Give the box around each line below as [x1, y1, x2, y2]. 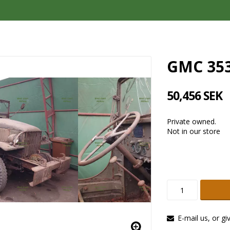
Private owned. [166, 117, 216, 126]
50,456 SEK [166, 87, 222, 104]
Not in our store [166, 126, 220, 136]
